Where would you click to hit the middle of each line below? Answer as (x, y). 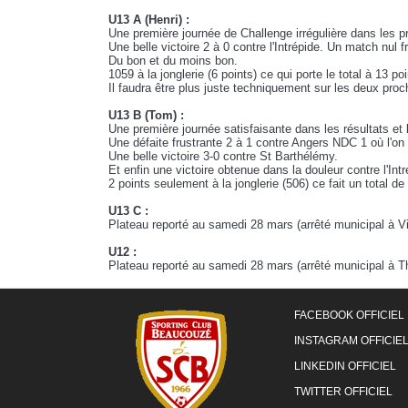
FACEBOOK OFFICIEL (349, 316)
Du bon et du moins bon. (173, 61)
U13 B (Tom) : (146, 116)
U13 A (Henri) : (149, 20)
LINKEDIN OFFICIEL (345, 367)
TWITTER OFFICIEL (343, 392)
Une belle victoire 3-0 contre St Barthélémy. (223, 157)
